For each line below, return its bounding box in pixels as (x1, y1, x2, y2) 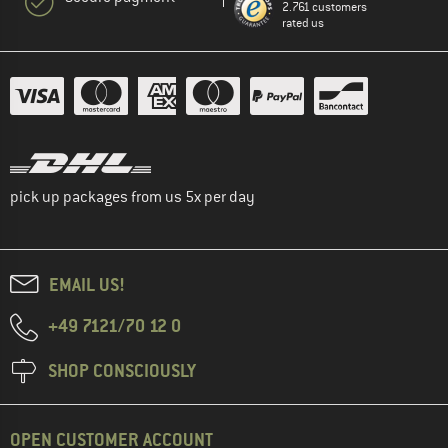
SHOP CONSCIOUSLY (48, 358, 196, 382)
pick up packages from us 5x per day (10, 186, 255, 207)
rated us (282, 14, 324, 31)
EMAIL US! (49, 272, 125, 296)
